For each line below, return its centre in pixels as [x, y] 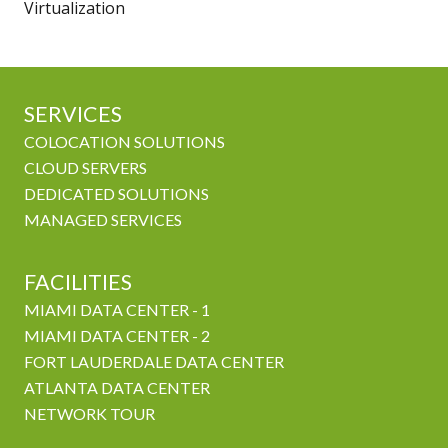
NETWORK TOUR [89, 414]
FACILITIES [78, 282]
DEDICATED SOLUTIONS [116, 194]
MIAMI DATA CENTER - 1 [117, 310]
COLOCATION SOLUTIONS [124, 142]
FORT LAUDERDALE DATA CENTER [154, 362]
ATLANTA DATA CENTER [117, 388]
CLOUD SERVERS [85, 168]
